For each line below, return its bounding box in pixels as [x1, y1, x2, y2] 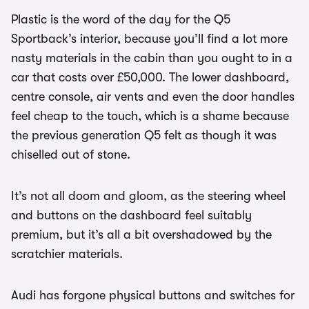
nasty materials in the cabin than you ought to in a [11, 51, 292, 65]
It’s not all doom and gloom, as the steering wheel [11, 189, 286, 203]
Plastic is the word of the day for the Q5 [11, 12, 230, 26]
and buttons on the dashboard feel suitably [11, 208, 252, 222]
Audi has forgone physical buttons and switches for [11, 288, 295, 302]
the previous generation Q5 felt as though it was [11, 128, 277, 142]
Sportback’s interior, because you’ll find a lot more [11, 32, 288, 46]
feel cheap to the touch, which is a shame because [11, 109, 289, 123]
